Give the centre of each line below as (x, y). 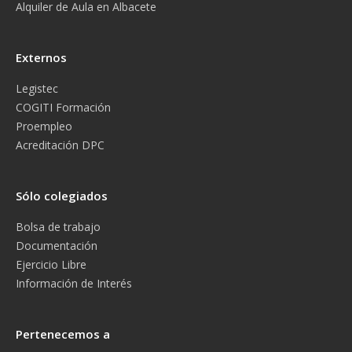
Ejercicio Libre (51, 264)
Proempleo (44, 126)
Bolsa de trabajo (58, 227)
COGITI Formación (63, 107)
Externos (41, 57)
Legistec (37, 88)
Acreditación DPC (60, 145)
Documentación (57, 246)
